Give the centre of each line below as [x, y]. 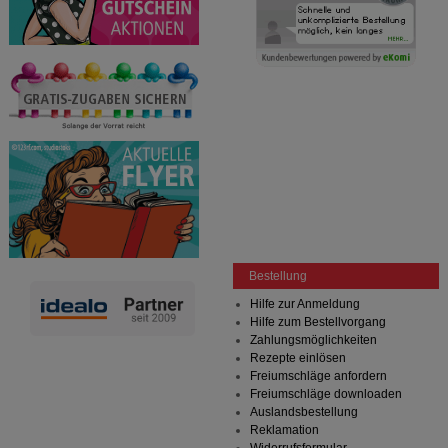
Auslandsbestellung [303, 412]
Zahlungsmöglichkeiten [313, 340]
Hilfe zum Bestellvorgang [317, 322]
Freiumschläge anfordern [318, 376]
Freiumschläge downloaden [325, 394]
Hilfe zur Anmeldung [304, 304]
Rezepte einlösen [297, 358]
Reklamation [284, 430]
